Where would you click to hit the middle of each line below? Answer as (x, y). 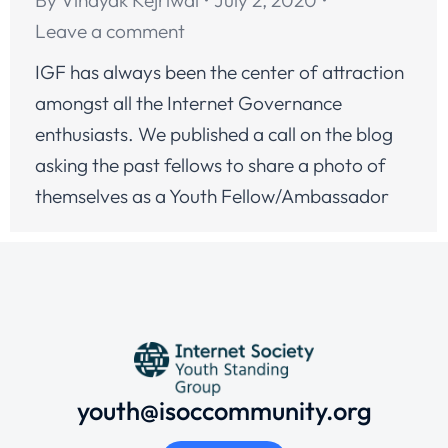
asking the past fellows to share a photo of (210, 164)
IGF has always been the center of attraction (219, 71)
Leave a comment (110, 30)
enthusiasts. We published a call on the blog (214, 133)
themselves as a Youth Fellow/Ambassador (212, 195)
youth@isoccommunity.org (224, 410)
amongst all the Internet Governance (188, 102)
